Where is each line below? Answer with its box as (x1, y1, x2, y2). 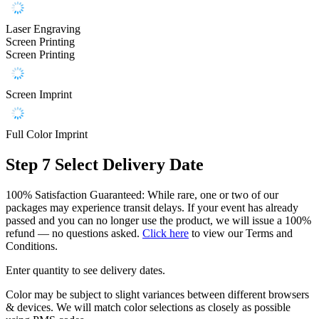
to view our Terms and (189, 226, 293, 239)
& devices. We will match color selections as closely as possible (6, 300, 291, 313)
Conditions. (6, 239, 58, 252)
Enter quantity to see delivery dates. (6, 263, 165, 276)
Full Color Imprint (6, 127, 88, 140)
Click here (142, 226, 189, 239)
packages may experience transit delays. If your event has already (6, 201, 298, 214)
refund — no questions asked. (6, 226, 142, 239)
